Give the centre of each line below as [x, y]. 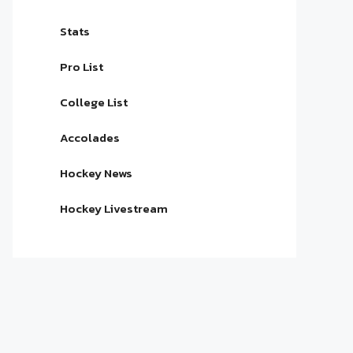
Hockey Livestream [114, 208]
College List [94, 102]
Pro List [82, 67]
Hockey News [96, 173]
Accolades [90, 137]
